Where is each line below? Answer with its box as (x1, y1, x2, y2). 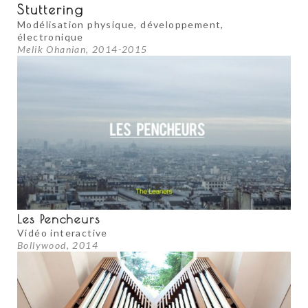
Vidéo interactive (17, 226, 108, 239)
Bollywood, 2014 (17, 239, 98, 251)
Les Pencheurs (17, 211, 100, 226)
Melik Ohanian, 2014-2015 (17, 43, 148, 56)
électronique (17, 31, 84, 43)
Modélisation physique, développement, (17, 19, 224, 31)
